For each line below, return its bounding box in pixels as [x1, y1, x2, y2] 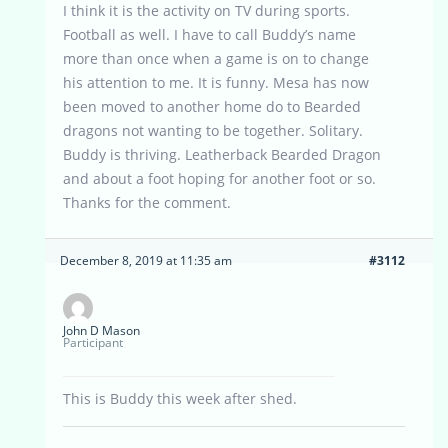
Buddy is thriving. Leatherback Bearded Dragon [63, 145, 381, 165]
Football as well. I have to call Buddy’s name [63, 25, 356, 45]
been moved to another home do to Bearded [63, 97, 361, 117]
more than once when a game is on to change [63, 49, 369, 69]
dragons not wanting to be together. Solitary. [63, 121, 363, 141]
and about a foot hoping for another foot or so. [63, 169, 376, 189]
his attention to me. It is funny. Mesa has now [63, 73, 369, 93]
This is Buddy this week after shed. [63, 389, 297, 409]
